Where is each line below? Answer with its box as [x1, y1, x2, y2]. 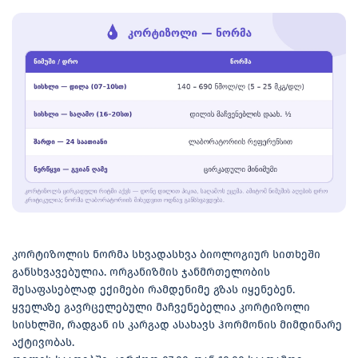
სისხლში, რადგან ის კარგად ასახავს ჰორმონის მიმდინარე [12, 317, 342, 332]
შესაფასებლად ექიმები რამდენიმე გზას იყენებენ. [12, 282, 295, 296]
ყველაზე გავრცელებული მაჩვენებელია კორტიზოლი [12, 300, 310, 314]
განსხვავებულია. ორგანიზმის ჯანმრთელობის [12, 265, 270, 279]
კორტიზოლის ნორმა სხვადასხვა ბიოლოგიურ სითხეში [12, 247, 320, 261]
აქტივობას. [12, 335, 78, 349]
